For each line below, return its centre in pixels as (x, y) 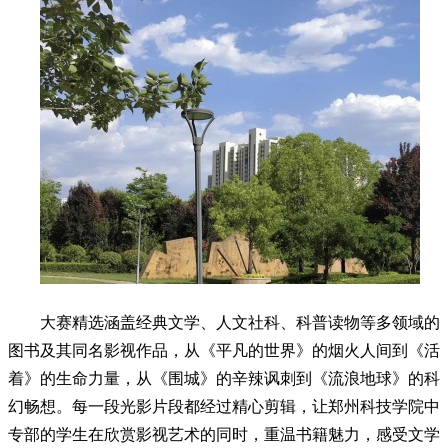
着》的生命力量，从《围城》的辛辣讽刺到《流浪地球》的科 (224, 378)
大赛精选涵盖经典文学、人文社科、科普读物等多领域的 (240, 322)
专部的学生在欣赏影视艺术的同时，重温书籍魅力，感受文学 (224, 434)
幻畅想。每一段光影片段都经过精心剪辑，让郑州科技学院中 (224, 406)
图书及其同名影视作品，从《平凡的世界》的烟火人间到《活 (224, 350)
